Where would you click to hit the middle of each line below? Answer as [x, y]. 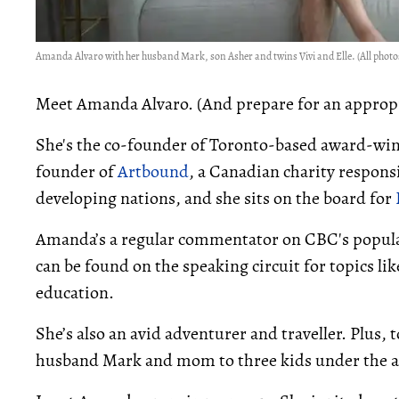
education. [75, 293]
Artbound [153, 172]
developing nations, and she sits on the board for [216, 199]
